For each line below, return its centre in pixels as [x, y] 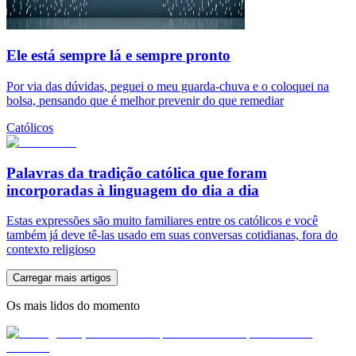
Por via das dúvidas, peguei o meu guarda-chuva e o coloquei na [168, 87]
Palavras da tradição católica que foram [137, 172]
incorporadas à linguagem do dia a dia [133, 190]
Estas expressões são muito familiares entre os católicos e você [162, 221]
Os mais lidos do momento [73, 306]
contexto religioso [51, 250]
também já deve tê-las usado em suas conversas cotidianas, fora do [172, 235]
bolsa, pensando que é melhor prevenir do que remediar [145, 101]
